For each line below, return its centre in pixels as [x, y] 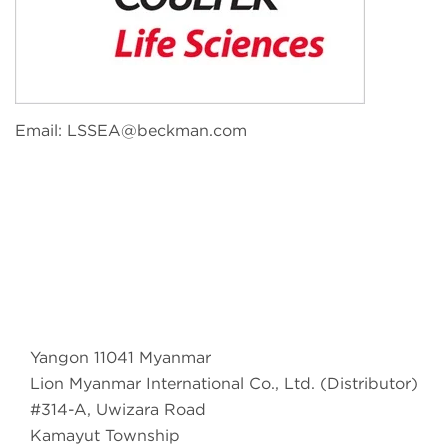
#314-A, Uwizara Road [118, 409]
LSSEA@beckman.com [157, 130]
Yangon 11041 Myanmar [120, 357]
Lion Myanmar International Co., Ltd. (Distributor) [224, 383]
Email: [41, 130]
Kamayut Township [105, 435]
